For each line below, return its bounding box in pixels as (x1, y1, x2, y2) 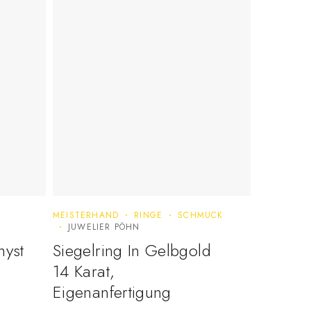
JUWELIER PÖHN (68, 221, 140, 234)
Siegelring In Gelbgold (53, 238, 211, 263)
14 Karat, (53, 259, 115, 284)
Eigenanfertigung (53, 280, 171, 305)
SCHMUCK (178, 209, 224, 222)
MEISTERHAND (53, 209, 119, 222)
